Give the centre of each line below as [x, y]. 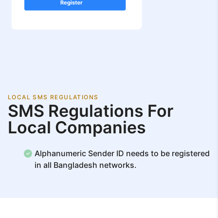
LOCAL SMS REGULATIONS [53, 97]
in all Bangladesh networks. [86, 165]
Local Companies [77, 127]
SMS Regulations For [91, 110]
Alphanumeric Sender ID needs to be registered [122, 153]
